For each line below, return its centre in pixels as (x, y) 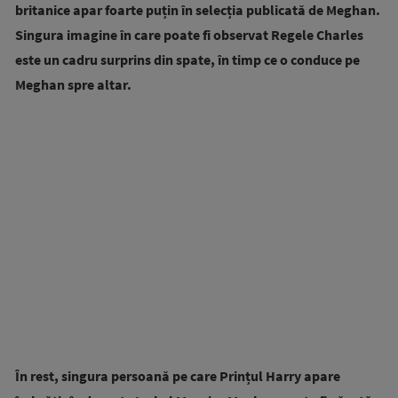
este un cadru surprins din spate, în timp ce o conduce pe (187, 59)
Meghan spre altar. (73, 84)
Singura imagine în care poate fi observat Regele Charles (189, 34)
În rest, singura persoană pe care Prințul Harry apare (178, 375)
